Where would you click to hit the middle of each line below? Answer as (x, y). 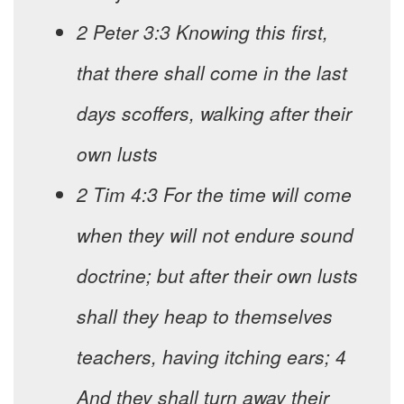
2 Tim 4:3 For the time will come (214, 194)
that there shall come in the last (212, 73)
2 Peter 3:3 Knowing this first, (202, 32)
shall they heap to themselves (205, 316)
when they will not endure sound (215, 235)
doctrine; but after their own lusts (217, 275)
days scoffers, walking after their (214, 113)
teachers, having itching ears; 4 (211, 357)
